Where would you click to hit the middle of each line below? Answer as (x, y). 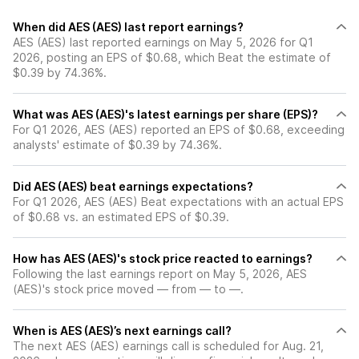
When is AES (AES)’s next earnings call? (122, 331)
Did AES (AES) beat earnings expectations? (133, 186)
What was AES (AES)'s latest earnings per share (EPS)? (165, 114)
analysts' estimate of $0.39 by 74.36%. (117, 145)
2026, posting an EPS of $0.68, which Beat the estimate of (172, 57)
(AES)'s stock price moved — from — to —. (128, 289)
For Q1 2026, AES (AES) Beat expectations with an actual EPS (178, 202)
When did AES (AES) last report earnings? (128, 27)
